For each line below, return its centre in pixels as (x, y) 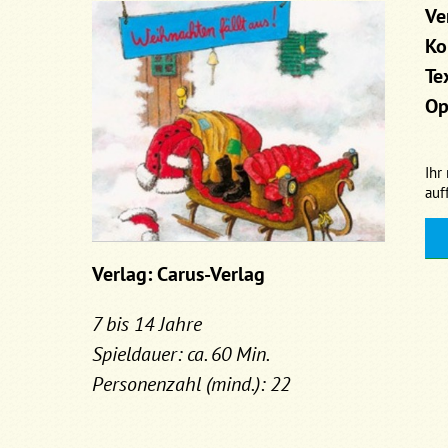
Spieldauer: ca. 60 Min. (181, 354)
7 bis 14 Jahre (147, 324)
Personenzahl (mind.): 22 (191, 384)
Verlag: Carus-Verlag (178, 274)
